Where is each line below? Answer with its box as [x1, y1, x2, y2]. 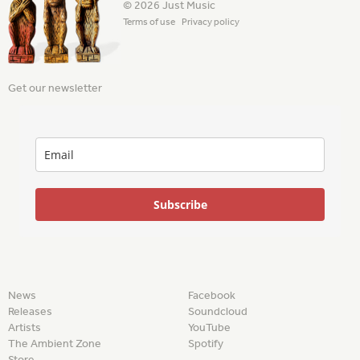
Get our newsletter [8, 80, 102, 95]
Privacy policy [182, 16, 239, 28]
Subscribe [153, 196, 207, 212]
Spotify [188, 336, 223, 350]
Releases [8, 304, 52, 318]
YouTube [188, 320, 231, 334]
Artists [8, 320, 41, 334]
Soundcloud [188, 304, 247, 318]
